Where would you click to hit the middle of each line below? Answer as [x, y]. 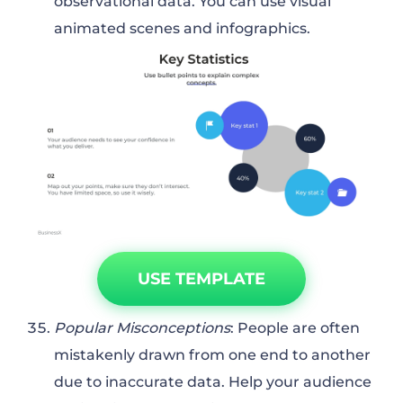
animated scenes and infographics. [182, 28]
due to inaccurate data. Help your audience [213, 382]
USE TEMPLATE [201, 279]
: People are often [295, 328]
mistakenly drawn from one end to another [212, 355]
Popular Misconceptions [142, 328]
